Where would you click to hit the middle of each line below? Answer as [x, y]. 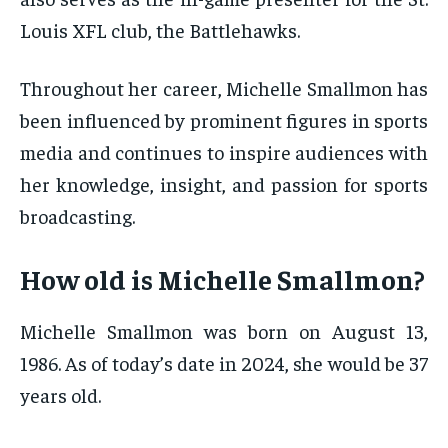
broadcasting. [77, 216]
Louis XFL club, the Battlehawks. [160, 30]
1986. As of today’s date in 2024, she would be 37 [224, 363]
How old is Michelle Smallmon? [222, 279]
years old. [60, 395]
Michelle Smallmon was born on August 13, [224, 331]
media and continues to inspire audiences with [224, 152]
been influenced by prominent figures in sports [224, 120]
